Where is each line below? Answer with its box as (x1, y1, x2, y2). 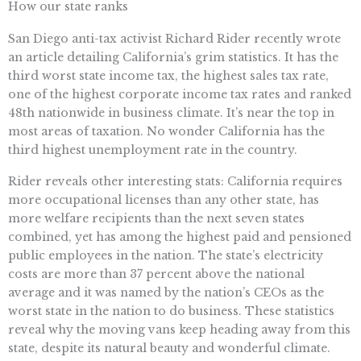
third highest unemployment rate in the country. (8, 142, 297, 157)
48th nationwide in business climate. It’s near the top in (8, 105, 334, 120)
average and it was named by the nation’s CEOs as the (8, 285, 324, 301)
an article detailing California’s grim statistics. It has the (8, 49, 338, 64)
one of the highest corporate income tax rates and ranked (8, 86, 351, 102)
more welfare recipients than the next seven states (8, 211, 305, 226)
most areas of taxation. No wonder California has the (8, 123, 325, 139)
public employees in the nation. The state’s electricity (8, 248, 323, 263)
